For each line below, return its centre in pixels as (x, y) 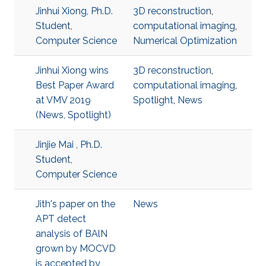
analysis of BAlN (72, 234)
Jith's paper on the (75, 204)
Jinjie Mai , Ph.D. (69, 145)
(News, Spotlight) (73, 115)
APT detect (61, 219)
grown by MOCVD (76, 248)
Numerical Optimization (185, 41)
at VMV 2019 (63, 100)
